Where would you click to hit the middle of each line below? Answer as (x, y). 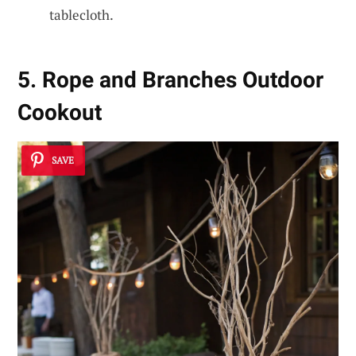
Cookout (60, 113)
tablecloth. (81, 15)
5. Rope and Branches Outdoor (170, 80)
